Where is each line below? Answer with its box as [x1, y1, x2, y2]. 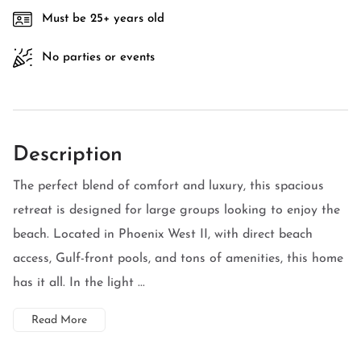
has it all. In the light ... [13, 276, 145, 289]
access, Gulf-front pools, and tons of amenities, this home [13, 252, 343, 265]
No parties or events [42, 52, 155, 64]
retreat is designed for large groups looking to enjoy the [13, 204, 340, 217]
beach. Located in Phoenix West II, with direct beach [13, 228, 313, 241]
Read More [31, 314, 87, 326]
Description [13, 144, 122, 166]
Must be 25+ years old [42, 13, 164, 25]
